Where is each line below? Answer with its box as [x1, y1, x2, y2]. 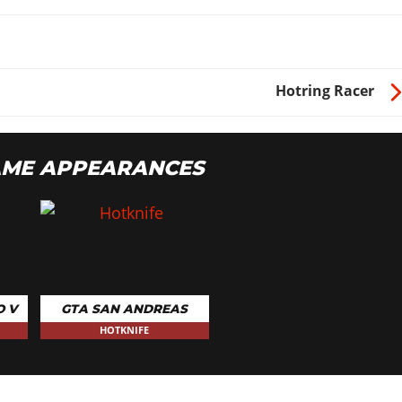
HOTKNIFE [100, 323, 150, 337]
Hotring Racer [275, 81, 375, 101]
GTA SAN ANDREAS [61, 301, 188, 317]
